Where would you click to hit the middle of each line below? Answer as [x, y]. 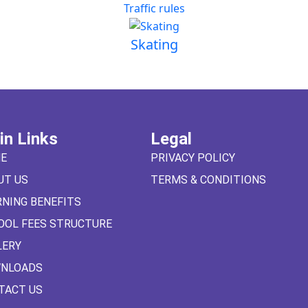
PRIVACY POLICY [192, 157]
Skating [154, 44]
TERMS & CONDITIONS [208, 179]
